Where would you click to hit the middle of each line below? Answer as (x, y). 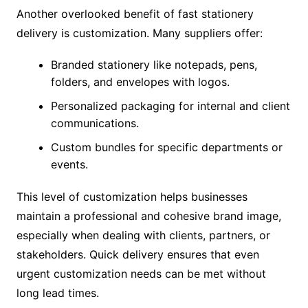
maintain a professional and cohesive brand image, (148, 216)
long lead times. (57, 293)
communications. (95, 123)
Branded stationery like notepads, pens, (154, 64)
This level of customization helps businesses (132, 196)
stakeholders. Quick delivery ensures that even (137, 254)
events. (69, 164)
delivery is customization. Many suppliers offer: (139, 33)
